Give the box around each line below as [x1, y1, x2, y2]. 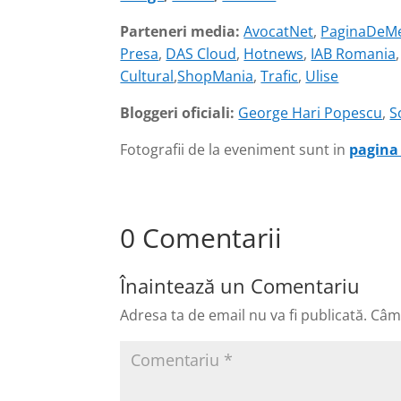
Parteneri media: [120, 21, 244, 42]
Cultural [120, 66, 175, 87]
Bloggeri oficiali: [120, 103, 235, 124]
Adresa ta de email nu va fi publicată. [120, 305, 368, 325]
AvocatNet [243, 21, 314, 42]
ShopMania [177, 66, 254, 87]
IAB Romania [311, 44, 397, 64]
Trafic [260, 66, 299, 87]
